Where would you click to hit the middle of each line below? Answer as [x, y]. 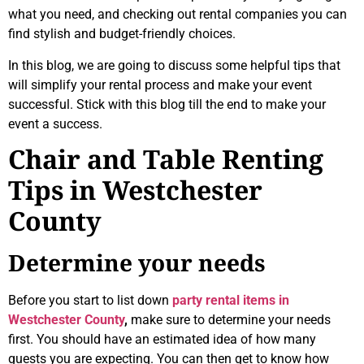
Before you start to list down [90, 301]
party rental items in [231, 301]
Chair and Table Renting [166, 161]
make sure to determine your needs [231, 320]
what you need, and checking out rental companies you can [178, 15]
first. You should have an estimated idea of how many [162, 340]
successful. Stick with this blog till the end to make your [167, 104]
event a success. [55, 123]
